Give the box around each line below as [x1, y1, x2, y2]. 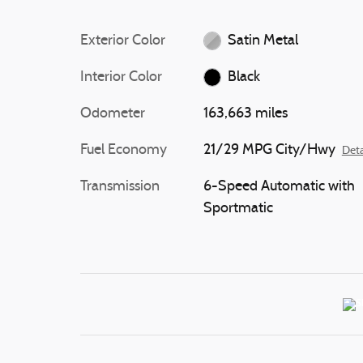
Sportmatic [203, 201, 273, 216]
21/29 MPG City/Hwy [203, 143, 335, 158]
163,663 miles [203, 106, 288, 122]
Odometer [80, 106, 145, 122]
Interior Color [80, 70, 162, 85]
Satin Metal [228, 33, 299, 49]
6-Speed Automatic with [203, 179, 355, 194]
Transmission [80, 179, 160, 194]
